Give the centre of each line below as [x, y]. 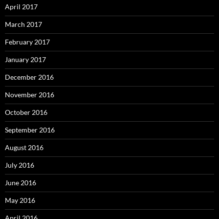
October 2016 [26, 112]
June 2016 [21, 182]
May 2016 [20, 200]
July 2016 [20, 165]
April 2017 [21, 6]
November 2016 [30, 94]
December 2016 [29, 77]
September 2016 [30, 130]
